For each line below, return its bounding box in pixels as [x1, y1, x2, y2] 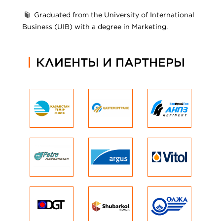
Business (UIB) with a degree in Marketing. [22, 22, 168, 31]
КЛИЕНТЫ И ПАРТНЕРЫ [36, 54, 185, 70]
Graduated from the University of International [32, 10, 194, 19]
